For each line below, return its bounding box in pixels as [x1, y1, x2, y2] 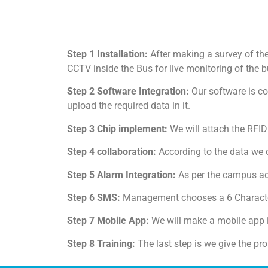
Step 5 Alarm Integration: [67, 169, 178, 181]
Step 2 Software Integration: [67, 86, 189, 98]
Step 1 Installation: [67, 48, 148, 60]
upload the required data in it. [67, 100, 190, 112]
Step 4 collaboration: [67, 146, 159, 158]
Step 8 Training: [67, 237, 135, 249]
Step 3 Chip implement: [67, 123, 170, 135]
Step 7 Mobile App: [67, 215, 151, 227]
